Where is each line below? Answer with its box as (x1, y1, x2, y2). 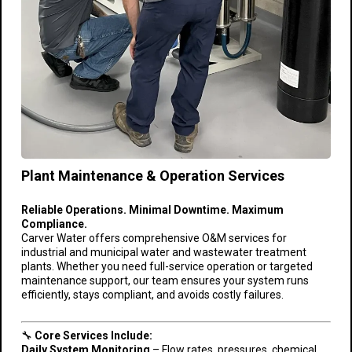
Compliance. (21, 218, 87, 231)
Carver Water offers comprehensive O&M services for (21, 232, 287, 245)
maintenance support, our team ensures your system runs (21, 274, 309, 288)
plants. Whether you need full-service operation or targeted (21, 260, 313, 273)
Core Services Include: (35, 329, 152, 343)
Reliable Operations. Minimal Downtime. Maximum (21, 203, 284, 217)
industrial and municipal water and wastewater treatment (21, 246, 306, 259)
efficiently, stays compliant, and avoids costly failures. (21, 288, 284, 302)
